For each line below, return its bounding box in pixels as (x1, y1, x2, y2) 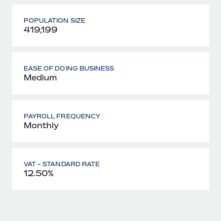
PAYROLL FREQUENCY (24, 112, 100, 120)
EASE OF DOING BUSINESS (24, 64, 114, 72)
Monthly (24, 120, 59, 130)
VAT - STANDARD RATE (24, 160, 100, 168)
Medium (24, 72, 57, 82)
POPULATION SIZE (24, 16, 85, 24)
